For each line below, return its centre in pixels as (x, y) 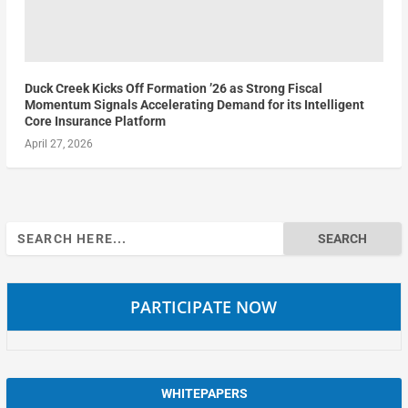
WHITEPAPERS (204, 394)
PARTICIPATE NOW (204, 307)
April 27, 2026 (58, 144)
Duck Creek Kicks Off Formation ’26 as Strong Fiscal (173, 89)
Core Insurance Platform (95, 122)
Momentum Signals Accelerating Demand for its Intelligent (194, 105)
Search (25, 232)
